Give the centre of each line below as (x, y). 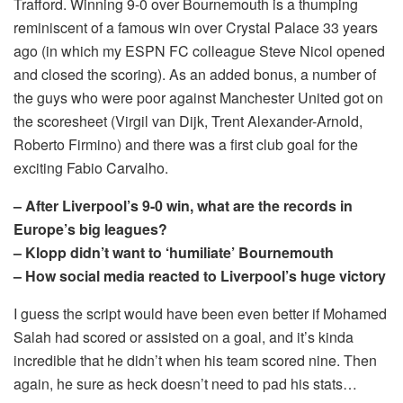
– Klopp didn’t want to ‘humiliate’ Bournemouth (174, 252)
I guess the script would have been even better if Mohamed (200, 313)
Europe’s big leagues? (90, 228)
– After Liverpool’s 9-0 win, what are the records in (183, 205)
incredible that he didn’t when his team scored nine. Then (195, 360)
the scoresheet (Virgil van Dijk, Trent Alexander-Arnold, (188, 121)
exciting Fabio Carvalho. (91, 167)
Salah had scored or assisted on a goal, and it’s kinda (184, 336)
